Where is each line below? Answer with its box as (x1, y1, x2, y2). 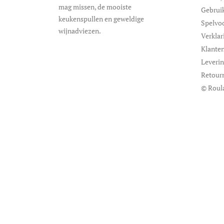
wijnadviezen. (58, 26, 101, 36)
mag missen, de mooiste (58, 2, 131, 12)
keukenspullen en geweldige (58, 14, 144, 24)
